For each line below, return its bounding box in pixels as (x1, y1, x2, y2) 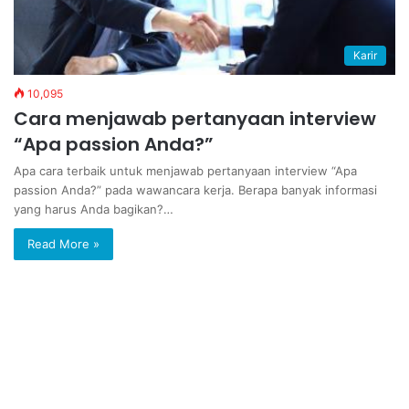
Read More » (27, 236, 100, 252)
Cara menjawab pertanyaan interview (14, 106, 376, 132)
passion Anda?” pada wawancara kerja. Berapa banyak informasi (14, 183, 377, 198)
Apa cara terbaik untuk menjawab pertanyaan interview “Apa (14, 163, 357, 179)
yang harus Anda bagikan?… (14, 202, 173, 217)
